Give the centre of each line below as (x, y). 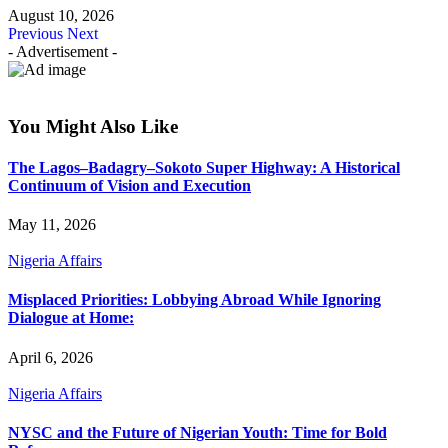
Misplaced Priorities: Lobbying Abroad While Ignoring (194, 300)
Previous (35, 33)
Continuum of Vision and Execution (129, 185)
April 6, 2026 (50, 357)
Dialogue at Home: (71, 318)
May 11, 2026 (52, 225)
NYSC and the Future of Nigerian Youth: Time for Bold (197, 432)
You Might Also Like (93, 126)
